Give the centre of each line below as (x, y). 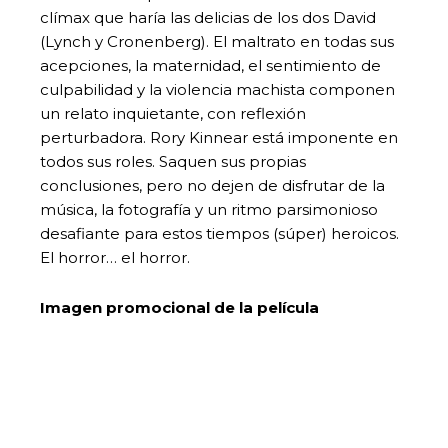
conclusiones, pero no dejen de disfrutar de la (212, 185)
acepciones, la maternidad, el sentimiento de (210, 65)
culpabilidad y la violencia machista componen (217, 89)
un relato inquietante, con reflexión (173, 113)
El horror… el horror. (115, 257)
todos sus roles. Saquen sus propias (173, 161)
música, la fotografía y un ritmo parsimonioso (209, 209)
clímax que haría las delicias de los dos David (208, 17)
